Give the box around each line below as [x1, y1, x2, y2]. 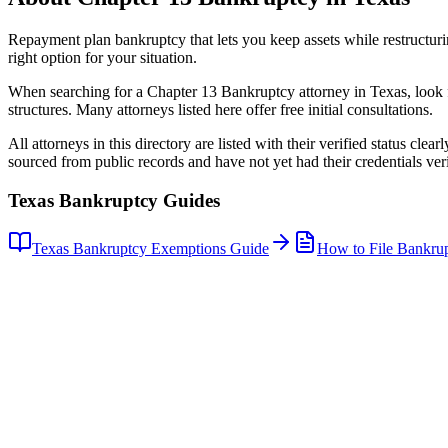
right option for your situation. [8, 48, 197, 66]
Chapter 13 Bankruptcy [147, 82, 295, 100]
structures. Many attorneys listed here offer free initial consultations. [8, 100, 433, 118]
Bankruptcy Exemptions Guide [69, 240, 269, 258]
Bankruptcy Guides [54, 189, 220, 211]
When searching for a [8, 82, 147, 100]
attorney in [295, 82, 370, 100]
